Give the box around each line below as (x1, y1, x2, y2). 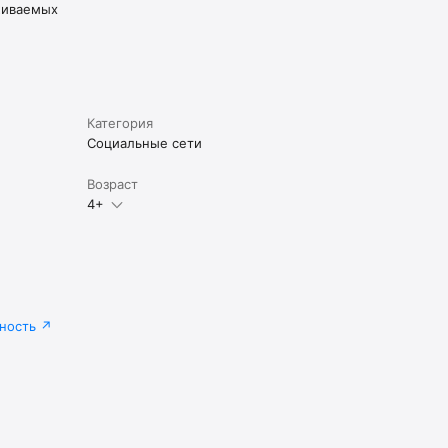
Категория (86, 114, 153, 131)
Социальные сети (86, 134, 202, 151)
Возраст (86, 175, 138, 192)
